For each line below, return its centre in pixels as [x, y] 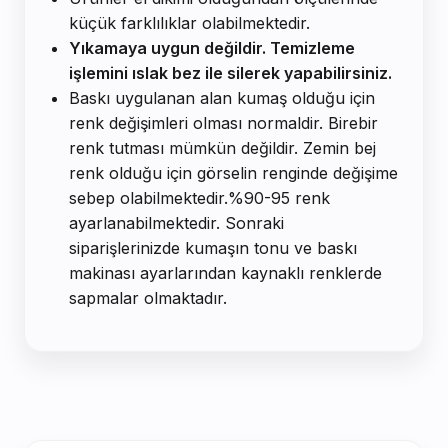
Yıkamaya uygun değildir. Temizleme [212, 48]
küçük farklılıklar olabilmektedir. [189, 23]
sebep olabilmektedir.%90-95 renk [199, 198]
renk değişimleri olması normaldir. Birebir [223, 123]
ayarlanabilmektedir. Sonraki [176, 223]
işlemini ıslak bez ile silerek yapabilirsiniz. [230, 73]
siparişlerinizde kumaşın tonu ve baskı [213, 248]
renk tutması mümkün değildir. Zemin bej [222, 148]
